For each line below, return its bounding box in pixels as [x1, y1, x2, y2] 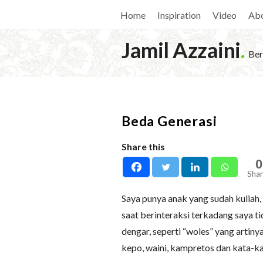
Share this [122, 141, 165, 152]
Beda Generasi [122, 113, 217, 129]
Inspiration [157, 9, 201, 21]
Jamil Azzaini [122, 37, 241, 63]
